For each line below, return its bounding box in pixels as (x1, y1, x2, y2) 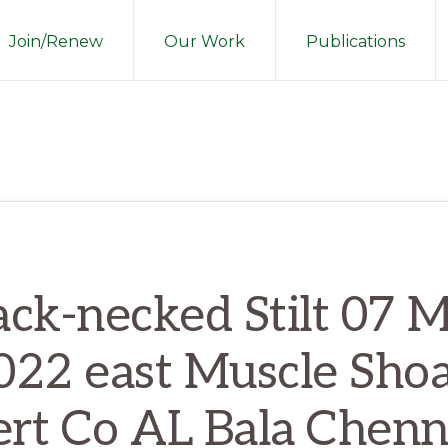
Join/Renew (9, 32, 103, 51)
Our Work (164, 32, 245, 51)
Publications (306, 32, 405, 51)
